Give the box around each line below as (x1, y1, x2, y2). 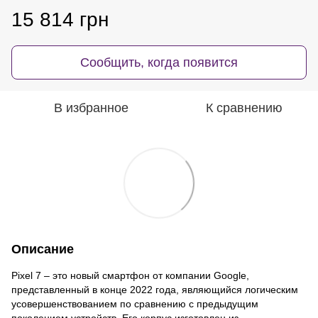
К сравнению (206, 101, 283, 115)
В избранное (53, 101, 128, 115)
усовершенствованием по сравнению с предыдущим (11, 298, 258, 309)
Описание (11, 242, 74, 256)
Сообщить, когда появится (80, 55, 238, 70)
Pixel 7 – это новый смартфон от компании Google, (11, 270, 249, 281)
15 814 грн (11, 9, 109, 31)
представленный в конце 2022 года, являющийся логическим (11, 284, 298, 295)
